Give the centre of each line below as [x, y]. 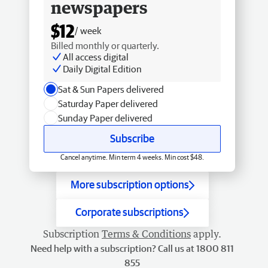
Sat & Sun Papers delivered [111, 89]
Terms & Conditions [146, 234]
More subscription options [130, 185]
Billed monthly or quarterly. [105, 45]
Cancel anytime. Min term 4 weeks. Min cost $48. [132, 157]
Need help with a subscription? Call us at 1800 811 [132, 248]
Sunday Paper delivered [105, 118]
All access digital [96, 57]
